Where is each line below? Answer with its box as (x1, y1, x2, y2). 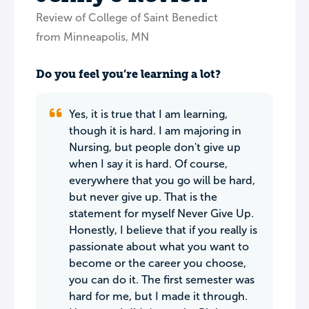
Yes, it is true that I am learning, (69, 108, 228, 120)
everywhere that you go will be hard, (69, 175, 255, 186)
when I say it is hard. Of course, (69, 158, 228, 170)
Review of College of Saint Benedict (36, 12, 218, 23)
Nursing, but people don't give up (69, 141, 241, 153)
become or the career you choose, (69, 257, 246, 269)
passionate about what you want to (69, 241, 249, 252)
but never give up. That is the (69, 191, 217, 203)
